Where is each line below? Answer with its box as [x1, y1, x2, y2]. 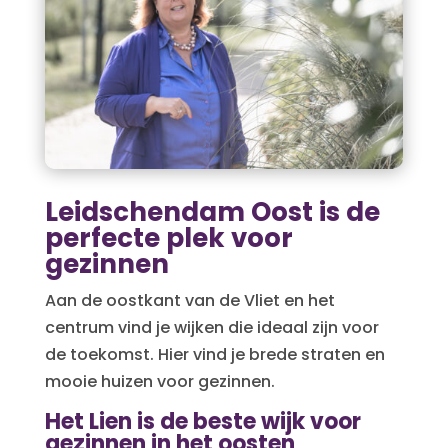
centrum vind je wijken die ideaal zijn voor [44, 315, 379, 339]
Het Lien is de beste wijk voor [44, 405, 361, 437]
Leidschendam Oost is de [44, 193, 380, 230]
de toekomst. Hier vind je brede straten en [44, 342, 385, 366]
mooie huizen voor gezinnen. [44, 369, 275, 393]
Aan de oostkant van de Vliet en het [44, 288, 335, 312]
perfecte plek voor [44, 219, 293, 256]
